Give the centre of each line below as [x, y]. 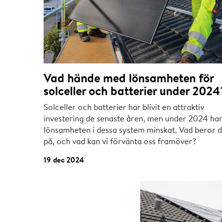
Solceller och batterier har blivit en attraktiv [124, 107]
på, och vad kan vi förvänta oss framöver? [120, 141]
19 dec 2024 [64, 160]
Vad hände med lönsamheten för [129, 78]
